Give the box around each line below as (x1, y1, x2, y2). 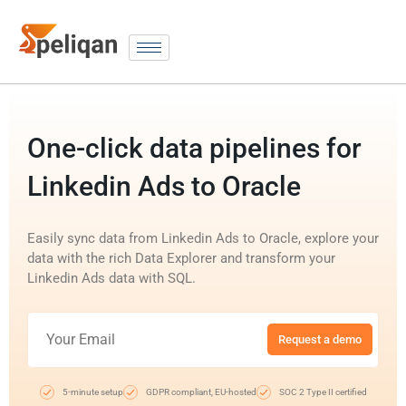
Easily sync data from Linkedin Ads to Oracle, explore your (27, 229, 379, 246)
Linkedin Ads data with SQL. (27, 269, 196, 286)
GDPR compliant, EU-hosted (145, 386, 256, 397)
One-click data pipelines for (27, 131, 362, 164)
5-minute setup (62, 386, 123, 397)
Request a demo (278, 333, 362, 347)
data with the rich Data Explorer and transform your (27, 249, 335, 266)
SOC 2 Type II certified (278, 386, 367, 397)
